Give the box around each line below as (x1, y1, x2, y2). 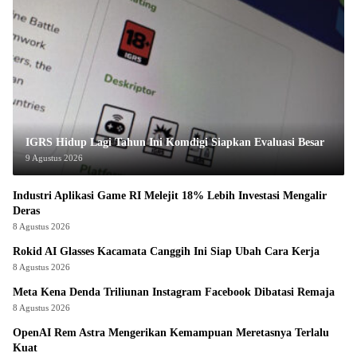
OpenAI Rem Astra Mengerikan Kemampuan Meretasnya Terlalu (13, 327, 329, 339)
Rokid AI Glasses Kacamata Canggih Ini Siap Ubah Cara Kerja (13, 245, 320, 258)
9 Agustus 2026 (25, 153, 83, 163)
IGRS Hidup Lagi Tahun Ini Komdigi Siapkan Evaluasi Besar (25, 136, 324, 149)
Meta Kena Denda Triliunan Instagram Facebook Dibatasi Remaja (13, 286, 335, 299)
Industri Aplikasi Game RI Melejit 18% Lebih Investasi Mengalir (13, 190, 327, 202)
